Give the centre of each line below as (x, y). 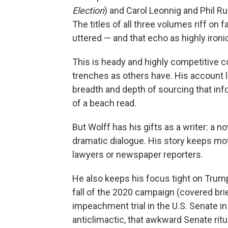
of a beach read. (104, 103)
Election (88, 10)
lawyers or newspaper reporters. (138, 154)
